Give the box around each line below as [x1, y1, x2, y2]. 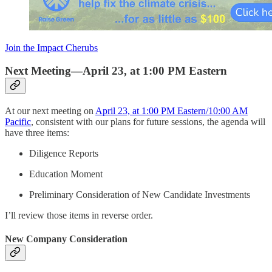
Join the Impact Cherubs [5, 42, 98, 53]
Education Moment [29, 169, 103, 180]
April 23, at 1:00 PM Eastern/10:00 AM [95, 106, 248, 117]
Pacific [5, 117, 31, 127]
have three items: [5, 127, 69, 138]
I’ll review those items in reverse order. [5, 210, 153, 221]
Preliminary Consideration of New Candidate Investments [29, 189, 250, 200]
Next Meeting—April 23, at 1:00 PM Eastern [5, 64, 227, 78]
